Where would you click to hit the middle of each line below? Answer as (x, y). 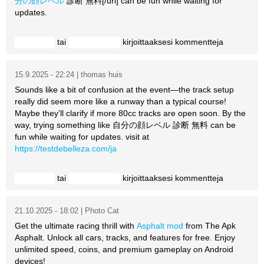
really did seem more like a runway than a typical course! (121, 101)
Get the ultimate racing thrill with (76, 225)
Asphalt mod (160, 225)
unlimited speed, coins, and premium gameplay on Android (124, 249)
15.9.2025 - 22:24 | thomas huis (69, 74)
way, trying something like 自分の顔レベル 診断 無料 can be (125, 125)
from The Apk (209, 225)
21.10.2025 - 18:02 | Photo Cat (67, 210)
